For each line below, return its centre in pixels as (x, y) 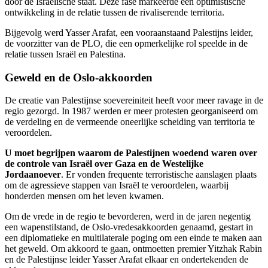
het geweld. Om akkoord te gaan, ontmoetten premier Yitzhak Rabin (133, 249)
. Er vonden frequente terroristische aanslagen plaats (159, 175)
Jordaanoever (33, 175)
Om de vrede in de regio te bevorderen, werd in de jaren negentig (128, 217)
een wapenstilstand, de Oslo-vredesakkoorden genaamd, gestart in (129, 227)
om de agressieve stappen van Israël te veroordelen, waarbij (117, 185)
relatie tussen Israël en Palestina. (65, 54)
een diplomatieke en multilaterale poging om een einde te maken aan (133, 238)
